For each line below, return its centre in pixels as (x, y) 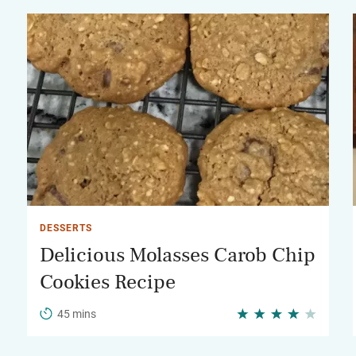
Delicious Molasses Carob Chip (178, 255)
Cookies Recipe (108, 282)
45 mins (77, 314)
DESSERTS (66, 228)
